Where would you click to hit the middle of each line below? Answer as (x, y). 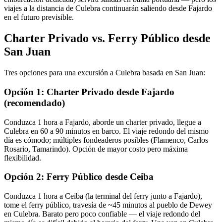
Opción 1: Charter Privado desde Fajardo (89, 92)
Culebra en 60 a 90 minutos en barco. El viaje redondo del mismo (106, 131)
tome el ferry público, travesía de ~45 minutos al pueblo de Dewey (108, 205)
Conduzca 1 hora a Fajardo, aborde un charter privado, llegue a (103, 122)
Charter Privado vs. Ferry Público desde (107, 38)
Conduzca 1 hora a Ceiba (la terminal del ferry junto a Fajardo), (103, 196)
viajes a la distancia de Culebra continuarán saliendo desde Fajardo (108, 8)
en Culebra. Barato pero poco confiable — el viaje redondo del (102, 214)
